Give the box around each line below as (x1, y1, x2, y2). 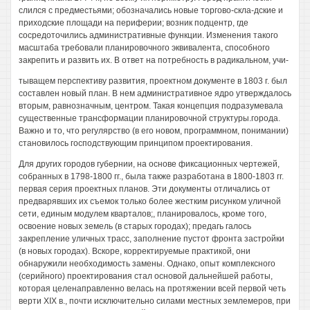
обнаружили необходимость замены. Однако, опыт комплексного (19, 259, 275, 268)
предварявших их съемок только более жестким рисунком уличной (19, 197, 281, 206)
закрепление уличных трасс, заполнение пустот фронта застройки (19, 234, 284, 244)
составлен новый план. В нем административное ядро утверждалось (19, 89, 291, 98)
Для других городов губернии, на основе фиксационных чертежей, (19, 159, 280, 169)
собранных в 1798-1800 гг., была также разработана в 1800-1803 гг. (19, 172, 284, 181)
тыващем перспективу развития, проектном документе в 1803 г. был (19, 76, 287, 86)
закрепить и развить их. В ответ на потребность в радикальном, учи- (19, 55, 289, 65)
